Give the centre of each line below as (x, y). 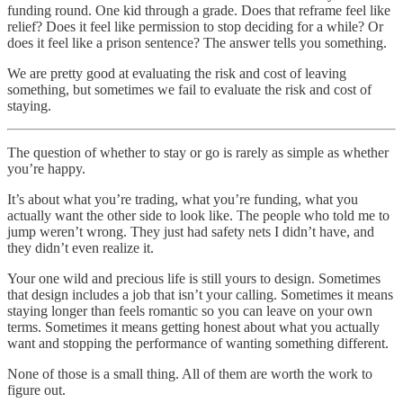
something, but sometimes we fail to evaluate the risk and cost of (189, 89)
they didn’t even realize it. (81, 247)
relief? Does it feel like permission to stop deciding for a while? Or (195, 26)
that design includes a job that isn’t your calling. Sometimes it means (200, 294)
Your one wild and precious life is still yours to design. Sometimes (194, 278)
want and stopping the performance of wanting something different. (198, 343)
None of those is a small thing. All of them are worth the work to (190, 373)
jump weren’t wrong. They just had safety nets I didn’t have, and (191, 231)
